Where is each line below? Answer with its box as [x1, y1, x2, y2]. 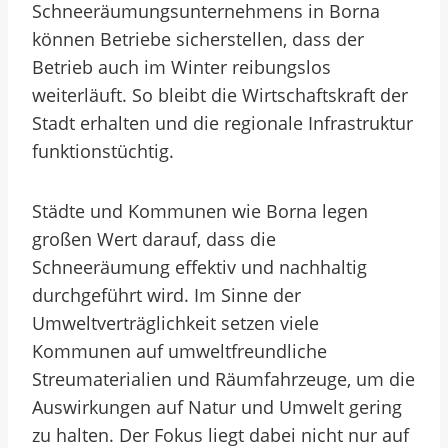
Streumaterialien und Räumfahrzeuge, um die [32, 367, 415, 391]
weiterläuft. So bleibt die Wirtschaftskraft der [32, 83, 408, 107]
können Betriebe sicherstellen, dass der [32, 27, 364, 51]
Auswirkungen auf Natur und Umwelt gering [32, 395, 402, 419]
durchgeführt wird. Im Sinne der [32, 283, 301, 307]
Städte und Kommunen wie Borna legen [32, 199, 368, 223]
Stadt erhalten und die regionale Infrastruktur [32, 111, 413, 135]
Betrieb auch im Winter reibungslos [32, 55, 331, 79]
